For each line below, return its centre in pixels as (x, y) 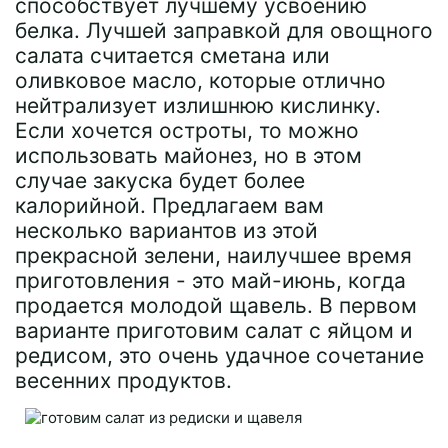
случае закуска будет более (160, 180)
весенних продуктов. (123, 380)
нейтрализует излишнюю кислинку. (198, 105)
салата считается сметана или (172, 55)
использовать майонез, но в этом (188, 155)
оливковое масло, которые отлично (200, 80)
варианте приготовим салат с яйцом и (214, 330)
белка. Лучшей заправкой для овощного (224, 30)
